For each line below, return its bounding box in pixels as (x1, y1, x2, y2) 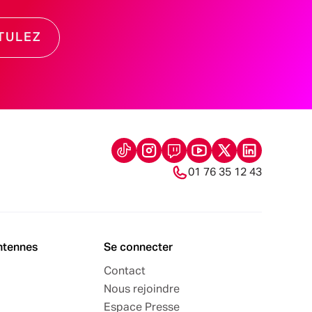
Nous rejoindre (104, 283, 180, 295)
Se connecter (104, 242, 173, 253)
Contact (104, 265, 146, 277)
